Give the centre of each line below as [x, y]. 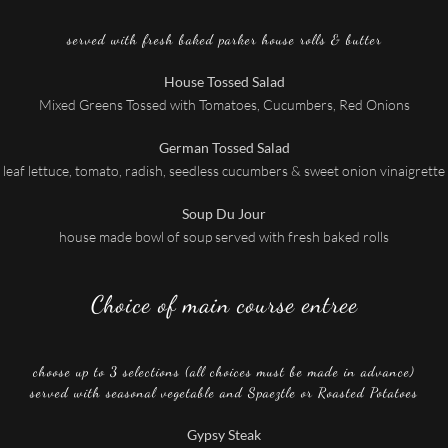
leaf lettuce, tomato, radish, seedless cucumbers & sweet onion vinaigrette [224, 170]
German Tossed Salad [224, 147]
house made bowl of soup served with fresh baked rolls [224, 236]
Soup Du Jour [224, 213]
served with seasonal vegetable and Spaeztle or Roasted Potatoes [224, 392]
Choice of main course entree [224, 304]
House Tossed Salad [224, 81]
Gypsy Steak [224, 434]
